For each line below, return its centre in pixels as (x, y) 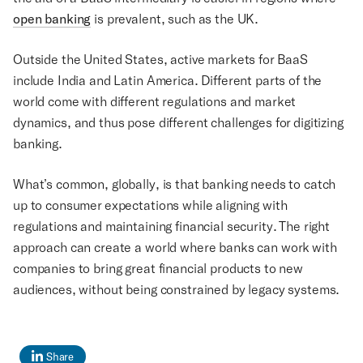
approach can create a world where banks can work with (175, 247)
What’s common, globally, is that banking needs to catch (175, 184)
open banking (52, 19)
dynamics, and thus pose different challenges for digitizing (178, 122)
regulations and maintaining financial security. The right (172, 226)
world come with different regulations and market (155, 101)
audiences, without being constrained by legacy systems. (177, 289)
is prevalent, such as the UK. (178, 19)
